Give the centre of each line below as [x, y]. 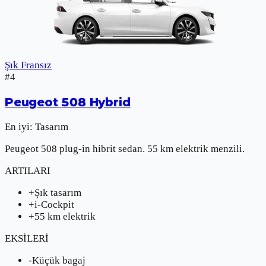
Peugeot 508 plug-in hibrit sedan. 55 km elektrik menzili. [125, 148]
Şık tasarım [58, 192]
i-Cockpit [54, 204]
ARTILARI [28, 170]
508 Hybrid [96, 102]
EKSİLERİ [27, 238]
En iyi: [19, 126]
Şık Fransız [28, 65]
